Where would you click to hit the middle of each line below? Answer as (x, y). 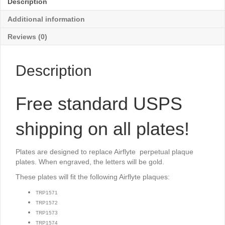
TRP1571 (47, 193)
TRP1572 (47, 203)
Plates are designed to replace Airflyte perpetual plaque (104, 152)
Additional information (46, 19)
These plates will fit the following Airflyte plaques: (93, 177)
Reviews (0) (27, 37)
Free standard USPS (99, 104)
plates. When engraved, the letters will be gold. (90, 162)
